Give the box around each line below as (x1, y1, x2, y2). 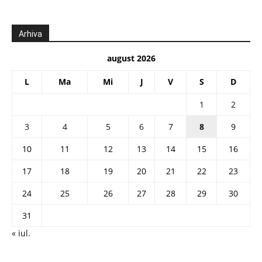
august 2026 (106, 52, 156, 64)
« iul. (12, 227, 30, 239)
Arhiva (19, 29, 42, 39)
